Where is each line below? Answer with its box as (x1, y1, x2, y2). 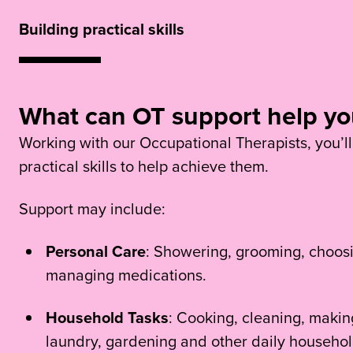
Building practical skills (19, 17, 184, 40)
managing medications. (46, 262, 206, 286)
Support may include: (19, 196, 165, 220)
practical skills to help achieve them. (19, 154, 269, 177)
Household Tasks (46, 305, 169, 329)
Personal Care (46, 239, 146, 262)
